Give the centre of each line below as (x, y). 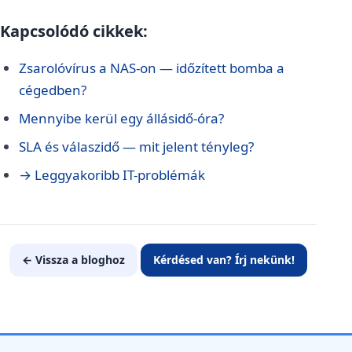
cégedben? (53, 90)
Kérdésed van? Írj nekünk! (224, 260)
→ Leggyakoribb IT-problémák (112, 175)
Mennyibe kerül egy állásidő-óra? (121, 118)
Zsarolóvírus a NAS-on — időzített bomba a (152, 68)
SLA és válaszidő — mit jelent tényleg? (136, 147)
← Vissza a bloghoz (74, 260)
